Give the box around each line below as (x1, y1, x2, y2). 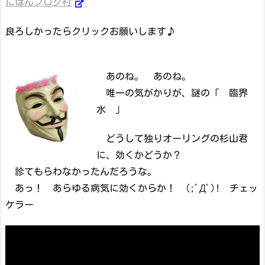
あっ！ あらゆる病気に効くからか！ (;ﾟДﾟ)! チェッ (5, 183, 258, 193)
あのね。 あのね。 (96, 72, 191, 82)
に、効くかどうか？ (96, 150, 182, 160)
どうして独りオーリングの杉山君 (96, 134, 248, 144)
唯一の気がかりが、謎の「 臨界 (96, 88, 248, 98)
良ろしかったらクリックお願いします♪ (5, 26, 176, 36)
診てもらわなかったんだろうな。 (5, 167, 157, 177)
